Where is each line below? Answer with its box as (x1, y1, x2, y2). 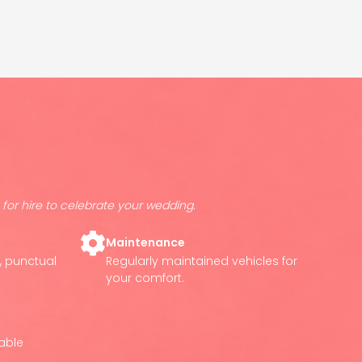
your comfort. (105, 270, 184, 287)
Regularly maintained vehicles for (105, 253, 297, 270)
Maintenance (105, 234, 185, 251)
